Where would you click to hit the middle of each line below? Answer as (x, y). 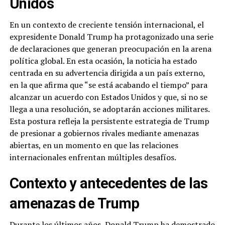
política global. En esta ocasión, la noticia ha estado (103, 61)
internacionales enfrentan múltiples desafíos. (93, 157)
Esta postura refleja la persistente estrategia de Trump (109, 121)
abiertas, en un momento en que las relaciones (94, 145)
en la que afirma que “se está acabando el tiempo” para (108, 85)
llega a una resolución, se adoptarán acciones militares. (109, 109)
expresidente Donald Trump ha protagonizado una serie (111, 37)
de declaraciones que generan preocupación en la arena (110, 49)
